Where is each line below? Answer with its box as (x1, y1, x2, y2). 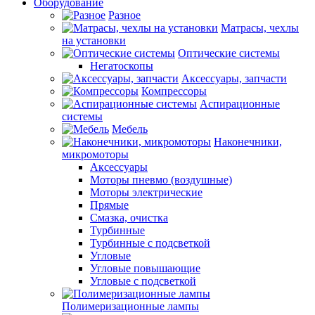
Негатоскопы (90, 60, 153, 72)
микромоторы (62, 148, 129, 160)
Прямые (90, 199, 129, 211)
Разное (108, 9, 141, 21)
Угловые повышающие (90, 262, 200, 274)
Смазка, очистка (90, 212, 168, 224)
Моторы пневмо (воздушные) (90, 174, 232, 186)
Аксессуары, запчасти (181, 72, 287, 84)
